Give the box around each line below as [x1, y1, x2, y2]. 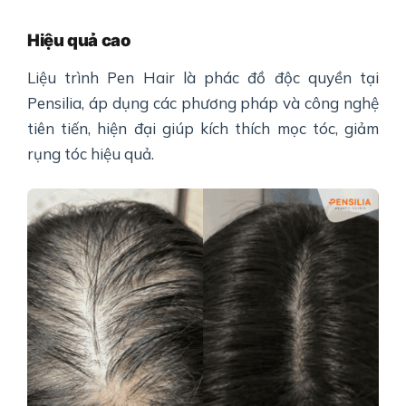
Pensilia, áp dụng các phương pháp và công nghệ [27, 92, 379, 112]
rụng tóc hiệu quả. [27, 143, 154, 163]
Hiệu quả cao [27, 29, 131, 50]
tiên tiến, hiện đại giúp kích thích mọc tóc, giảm [27, 118, 379, 138]
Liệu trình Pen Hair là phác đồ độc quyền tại [27, 67, 379, 87]
